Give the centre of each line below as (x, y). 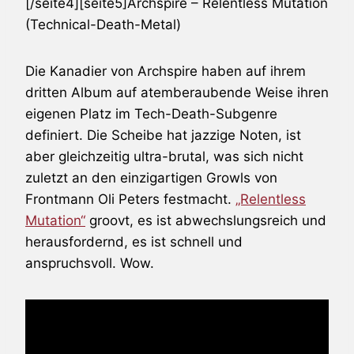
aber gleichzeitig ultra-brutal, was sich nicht (164, 156)
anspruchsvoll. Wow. (90, 263)
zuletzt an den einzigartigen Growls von (151, 177)
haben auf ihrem (252, 71)
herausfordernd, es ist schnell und (134, 241)
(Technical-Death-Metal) (103, 24)
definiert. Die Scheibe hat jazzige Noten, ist (163, 135)
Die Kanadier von (81, 71)
